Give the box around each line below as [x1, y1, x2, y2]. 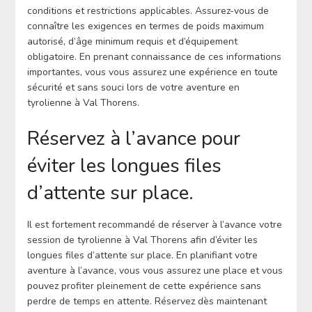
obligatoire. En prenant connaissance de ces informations [26, 49, 281, 63]
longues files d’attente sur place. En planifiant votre [26, 248, 258, 262]
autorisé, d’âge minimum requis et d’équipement [26, 34, 237, 48]
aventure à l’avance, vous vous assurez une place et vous [26, 263, 283, 277]
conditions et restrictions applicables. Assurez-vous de [26, 3, 269, 17]
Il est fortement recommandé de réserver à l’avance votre [26, 217, 282, 231]
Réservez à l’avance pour [26, 125, 240, 152]
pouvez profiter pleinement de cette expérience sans [26, 279, 261, 292]
